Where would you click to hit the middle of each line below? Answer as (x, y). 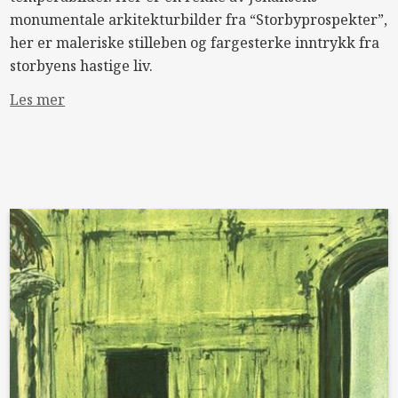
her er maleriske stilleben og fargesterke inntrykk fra (195, 43)
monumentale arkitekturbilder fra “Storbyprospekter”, (199, 20)
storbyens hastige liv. (82, 66)
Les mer (38, 99)
